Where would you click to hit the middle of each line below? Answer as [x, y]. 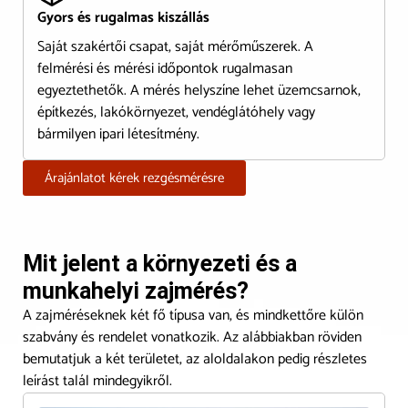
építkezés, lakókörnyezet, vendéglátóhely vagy [176, 112]
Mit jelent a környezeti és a [160, 263]
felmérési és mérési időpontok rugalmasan [165, 68]
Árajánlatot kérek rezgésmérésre [134, 178]
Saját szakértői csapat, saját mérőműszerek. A [175, 46]
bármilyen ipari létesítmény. [118, 134]
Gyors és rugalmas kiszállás [123, 17]
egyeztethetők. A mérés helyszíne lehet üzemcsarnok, [199, 90]
